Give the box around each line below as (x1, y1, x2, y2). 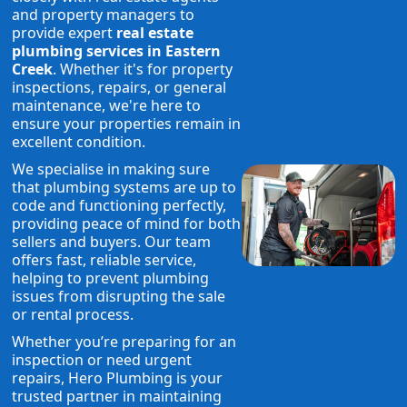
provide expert (12, 23, 117, 44)
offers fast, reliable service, (12, 250, 197, 271)
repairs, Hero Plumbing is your (12, 368, 223, 389)
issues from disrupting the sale (12, 286, 226, 307)
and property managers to (12, 5, 195, 25)
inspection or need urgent (12, 350, 193, 371)
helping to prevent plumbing (12, 268, 210, 289)
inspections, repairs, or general (12, 77, 227, 98)
